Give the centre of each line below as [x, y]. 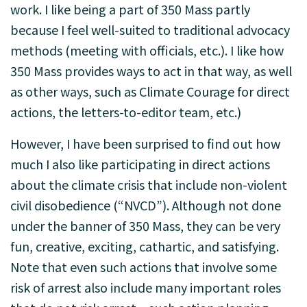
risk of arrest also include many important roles [146, 287]
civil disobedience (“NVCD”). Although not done [146, 205]
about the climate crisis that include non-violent [149, 184]
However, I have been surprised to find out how [145, 143]
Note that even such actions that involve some [144, 267]
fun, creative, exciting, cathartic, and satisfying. [145, 246]
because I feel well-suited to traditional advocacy [150, 29]
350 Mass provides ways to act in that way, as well [151, 71]
